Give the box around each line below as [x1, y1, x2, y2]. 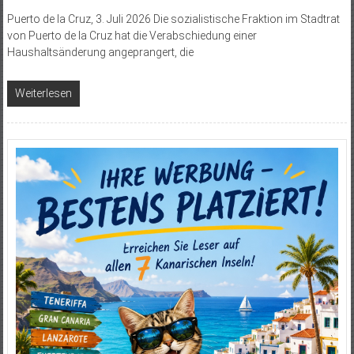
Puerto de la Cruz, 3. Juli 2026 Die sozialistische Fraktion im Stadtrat [6, 12, 340, 25]
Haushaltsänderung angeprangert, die [6, 45, 194, 58]
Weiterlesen [14, 86, 72, 100]
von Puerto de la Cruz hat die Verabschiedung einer [6, 28, 257, 42]
